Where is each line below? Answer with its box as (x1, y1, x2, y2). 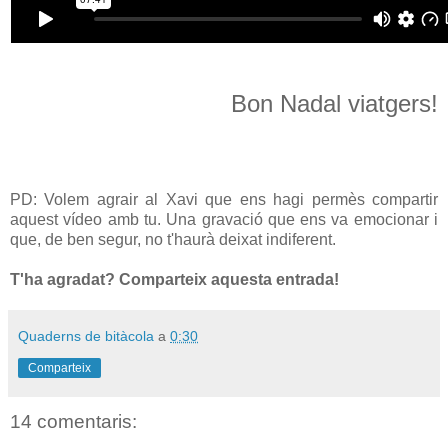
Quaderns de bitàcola (18, 328, 154, 345)
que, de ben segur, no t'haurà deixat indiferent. (10, 231, 336, 249)
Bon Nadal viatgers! (231, 90, 438, 118)
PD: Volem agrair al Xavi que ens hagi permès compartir (10, 191, 438, 209)
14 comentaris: (10, 411, 137, 433)
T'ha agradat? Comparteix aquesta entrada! (10, 271, 339, 289)
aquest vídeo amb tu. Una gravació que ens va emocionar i (10, 211, 438, 229)
